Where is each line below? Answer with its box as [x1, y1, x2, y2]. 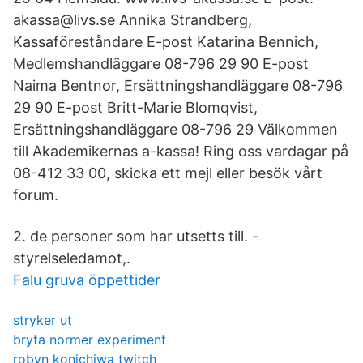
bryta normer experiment [13, 331, 166, 348]
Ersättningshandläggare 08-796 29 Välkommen [13, 121, 338, 138]
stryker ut [13, 312, 72, 328]
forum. [13, 186, 58, 203]
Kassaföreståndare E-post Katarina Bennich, [13, 33, 318, 50]
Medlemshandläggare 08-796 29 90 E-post [13, 55, 309, 72]
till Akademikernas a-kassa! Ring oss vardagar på [13, 143, 348, 160]
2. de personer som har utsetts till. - [13, 228, 258, 245]
